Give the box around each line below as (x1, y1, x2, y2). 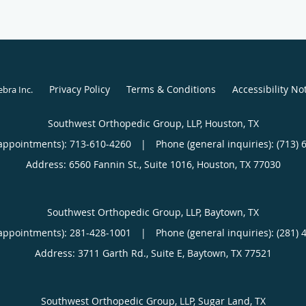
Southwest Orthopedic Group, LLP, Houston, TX (47, 116, 259, 130)
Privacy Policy (48, 82, 110, 96)
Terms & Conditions (126, 82, 216, 96)
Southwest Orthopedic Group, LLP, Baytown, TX (47, 205, 259, 219)
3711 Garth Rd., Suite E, (77, 246, 187, 260)
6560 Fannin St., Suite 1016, (68, 157, 197, 171)
